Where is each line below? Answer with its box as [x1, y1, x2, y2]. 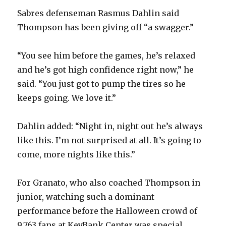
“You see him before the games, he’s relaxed [17, 50, 196, 61]
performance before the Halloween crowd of [17, 206, 198, 216]
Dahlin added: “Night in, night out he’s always [17, 121, 203, 132]
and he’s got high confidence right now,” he [17, 65, 194, 75]
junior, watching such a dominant [17, 192, 155, 202]
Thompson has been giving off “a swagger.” [17, 22, 194, 33]
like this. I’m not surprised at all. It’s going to [17, 135, 202, 146]
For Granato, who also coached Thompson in [17, 178, 201, 188]
